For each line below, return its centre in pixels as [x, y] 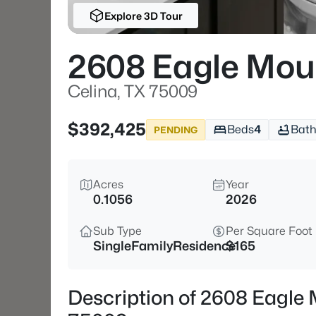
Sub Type [117, 231]
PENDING [176, 129]
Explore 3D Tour [143, 16]
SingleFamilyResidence [164, 246]
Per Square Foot [269, 231]
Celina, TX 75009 [133, 91]
